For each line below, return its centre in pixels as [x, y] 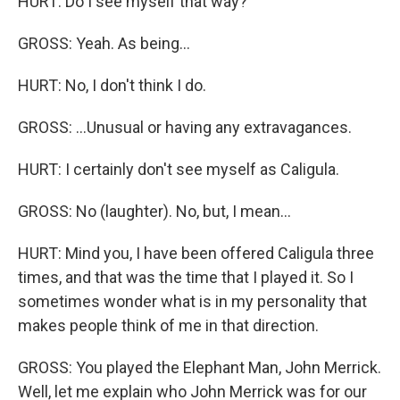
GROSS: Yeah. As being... [104, 43]
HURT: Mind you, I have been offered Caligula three [196, 253]
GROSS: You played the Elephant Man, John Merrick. [200, 367]
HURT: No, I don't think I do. [112, 85]
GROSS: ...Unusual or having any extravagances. [185, 127]
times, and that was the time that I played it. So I [186, 277]
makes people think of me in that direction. [168, 325]
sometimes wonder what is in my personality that [192, 301]
